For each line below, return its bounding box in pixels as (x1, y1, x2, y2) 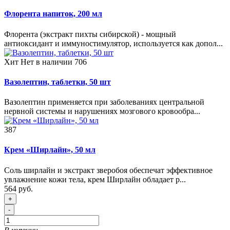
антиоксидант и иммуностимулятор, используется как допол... (4, 39, 223, 48)
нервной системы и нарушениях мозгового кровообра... (4, 107, 200, 116)
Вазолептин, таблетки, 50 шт (4, 77, 111, 86)
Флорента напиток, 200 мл (4, 9, 102, 18)
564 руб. (4, 184, 33, 193)
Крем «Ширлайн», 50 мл (4, 145, 95, 155)
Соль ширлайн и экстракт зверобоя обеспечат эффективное (4, 165, 213, 175)
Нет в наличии (21, 57, 72, 66)
